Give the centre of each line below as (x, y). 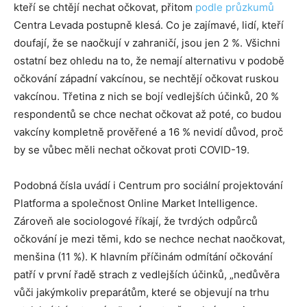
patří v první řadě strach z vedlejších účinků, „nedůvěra (147, 275)
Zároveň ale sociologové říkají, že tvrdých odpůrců (136, 221)
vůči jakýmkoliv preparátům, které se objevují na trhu (142, 293)
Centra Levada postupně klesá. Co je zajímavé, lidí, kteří (149, 25)
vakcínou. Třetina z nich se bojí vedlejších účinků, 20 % (146, 97)
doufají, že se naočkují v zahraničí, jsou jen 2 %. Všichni (147, 43)
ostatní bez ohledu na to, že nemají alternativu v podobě (149, 61)
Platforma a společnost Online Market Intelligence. (136, 204)
